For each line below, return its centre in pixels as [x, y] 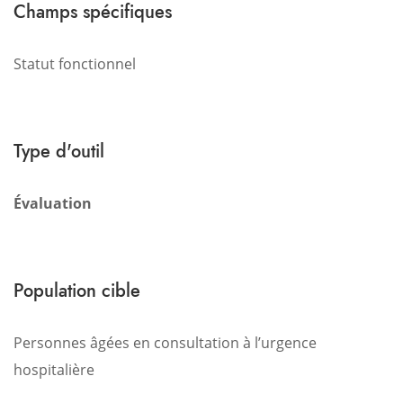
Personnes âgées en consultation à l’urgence [165, 343]
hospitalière [54, 370]
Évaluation [53, 203]
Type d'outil [59, 151]
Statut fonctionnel [75, 64]
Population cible [77, 291]
